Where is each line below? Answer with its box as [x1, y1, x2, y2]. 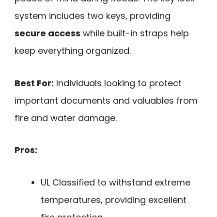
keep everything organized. [15, 44, 131, 57]
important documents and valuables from [15, 94, 198, 107]
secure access [15, 27, 80, 39]
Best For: [15, 77, 54, 89]
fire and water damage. [15, 111, 117, 124]
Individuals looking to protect [54, 77, 182, 89]
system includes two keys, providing [15, 9, 170, 22]
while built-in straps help [80, 27, 189, 39]
